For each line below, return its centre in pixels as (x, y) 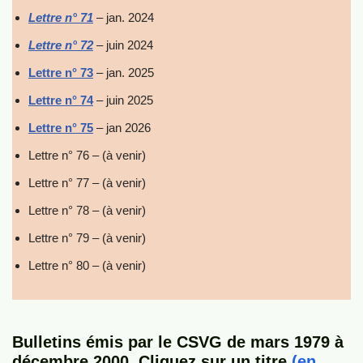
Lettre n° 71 (61, 17)
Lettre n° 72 (61, 45)
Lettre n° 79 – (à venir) (87, 238)
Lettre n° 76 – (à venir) (87, 155)
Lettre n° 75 (61, 128)
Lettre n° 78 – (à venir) (87, 210)
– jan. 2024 (124, 17)
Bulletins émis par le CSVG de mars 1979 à (178, 342)
